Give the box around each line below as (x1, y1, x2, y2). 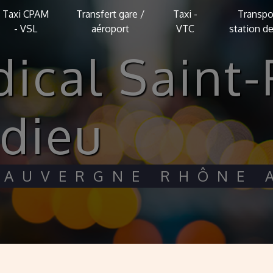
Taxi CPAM (2, 8, 49, 20)
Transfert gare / (76, 8, 144, 20)
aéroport (91, 23, 129, 35)
